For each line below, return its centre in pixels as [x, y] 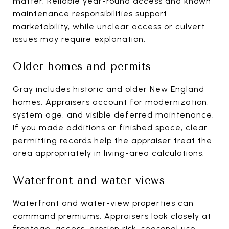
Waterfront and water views [89, 180]
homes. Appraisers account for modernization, [111, 102]
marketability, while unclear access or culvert [109, 26]
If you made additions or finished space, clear [110, 127]
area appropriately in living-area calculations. [109, 153]
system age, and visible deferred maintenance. [113, 114]
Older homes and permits [82, 66]
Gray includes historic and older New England [109, 89]
